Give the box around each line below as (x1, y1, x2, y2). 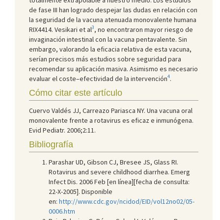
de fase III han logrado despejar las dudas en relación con (29, 5, 197, 14)
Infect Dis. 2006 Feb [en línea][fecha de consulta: (49, 177, 190, 186)
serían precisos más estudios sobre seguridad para (29, 54, 181, 63)
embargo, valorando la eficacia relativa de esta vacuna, (29, 44, 192, 54)
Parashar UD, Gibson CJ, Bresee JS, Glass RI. (49, 157, 178, 166)
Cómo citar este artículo (29, 87, 122, 98)
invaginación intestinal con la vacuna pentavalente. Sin (29, 34, 187, 44)
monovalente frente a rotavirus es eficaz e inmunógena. (29, 115, 193, 125)
